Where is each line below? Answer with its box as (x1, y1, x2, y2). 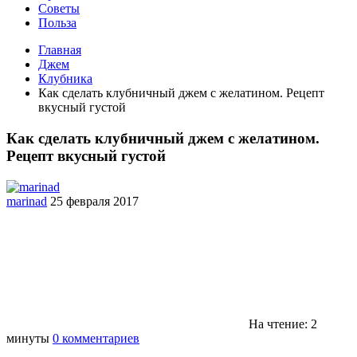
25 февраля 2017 (50, 194, 139, 208)
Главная (38, 43, 81, 57)
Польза (38, 16, 76, 30)
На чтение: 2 (245, 316, 317, 331)
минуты (6, 331, 53, 345)
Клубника (38, 72, 92, 86)
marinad (6, 194, 47, 208)
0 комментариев (53, 331, 139, 345)
